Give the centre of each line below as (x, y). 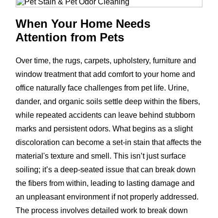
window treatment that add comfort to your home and (105, 74)
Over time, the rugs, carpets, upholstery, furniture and (106, 60)
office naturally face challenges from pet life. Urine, (102, 88)
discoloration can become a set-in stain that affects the (109, 142)
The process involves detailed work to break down (102, 210)
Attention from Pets (70, 37)
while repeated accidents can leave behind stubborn (105, 115)
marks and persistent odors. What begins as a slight (104, 128)
